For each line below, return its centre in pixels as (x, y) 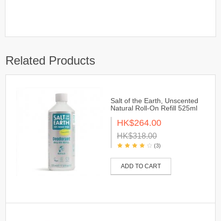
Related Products (50, 60)
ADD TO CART (141, 166)
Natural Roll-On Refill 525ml (154, 108)
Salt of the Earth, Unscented (154, 101)
